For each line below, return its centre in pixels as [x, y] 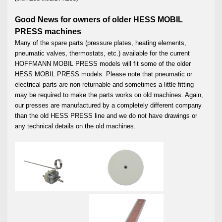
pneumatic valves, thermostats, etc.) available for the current [102, 54]
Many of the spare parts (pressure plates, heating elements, [101, 43]
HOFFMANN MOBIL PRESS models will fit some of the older [103, 64]
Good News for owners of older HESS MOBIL [99, 20]
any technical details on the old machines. [75, 126]
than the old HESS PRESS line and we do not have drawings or [106, 116]
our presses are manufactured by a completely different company [108, 106]
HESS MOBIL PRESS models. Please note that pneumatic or [104, 74]
